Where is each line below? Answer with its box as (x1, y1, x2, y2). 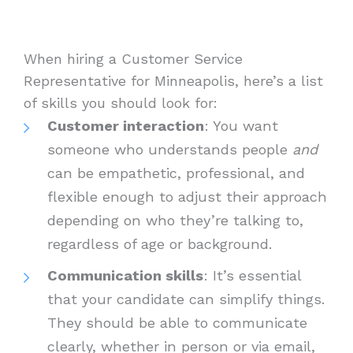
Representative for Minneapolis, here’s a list (24, 72, 323, 89)
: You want (204, 117, 278, 134)
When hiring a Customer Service (24, 50, 243, 67)
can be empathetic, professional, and (47, 164, 305, 181)
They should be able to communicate (47, 314, 307, 331)
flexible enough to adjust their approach (47, 188, 327, 205)
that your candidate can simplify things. (47, 290, 325, 307)
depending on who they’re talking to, (47, 211, 303, 229)
